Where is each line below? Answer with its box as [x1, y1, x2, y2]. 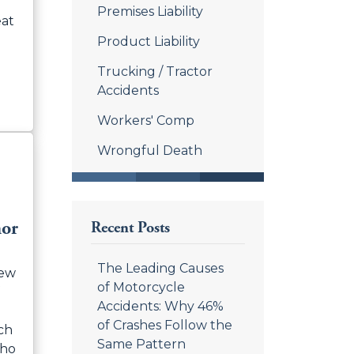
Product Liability [97, 34, 200, 49]
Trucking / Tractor [97, 64, 213, 79]
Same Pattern [97, 337, 186, 352]
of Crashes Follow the [97, 318, 232, 333]
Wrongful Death [97, 143, 202, 158]
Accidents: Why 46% [97, 299, 224, 314]
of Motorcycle [97, 280, 185, 295]
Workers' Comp [97, 113, 194, 128]
